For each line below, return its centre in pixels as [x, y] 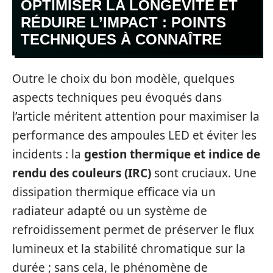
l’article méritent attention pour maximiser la [136, 116]
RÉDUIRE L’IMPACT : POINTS [123, 23]
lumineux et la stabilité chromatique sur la [129, 248]
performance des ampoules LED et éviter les [134, 135]
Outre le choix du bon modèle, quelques [123, 78]
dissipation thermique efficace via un [114, 192]
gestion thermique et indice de [172, 154]
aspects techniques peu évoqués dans [117, 97]
